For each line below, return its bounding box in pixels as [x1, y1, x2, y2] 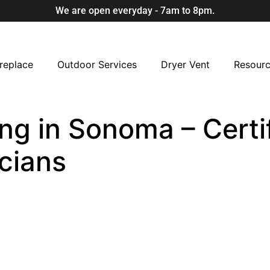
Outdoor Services [57, 58, 137, 71]
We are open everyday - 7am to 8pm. [55, 5, 215, 16]
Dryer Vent [160, 58, 210, 71]
